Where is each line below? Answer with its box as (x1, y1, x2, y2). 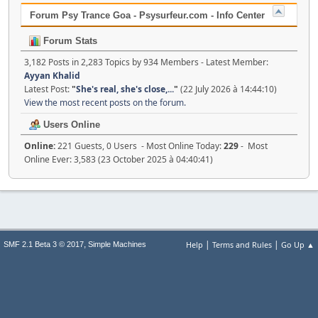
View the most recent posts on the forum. (24, 97, 186, 109)
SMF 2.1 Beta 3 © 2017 (4, 240, 84, 249)
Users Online (40, 119, 100, 130)
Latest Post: (24, 83, 72, 95)
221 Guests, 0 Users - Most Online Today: (57, 140, 224, 152)
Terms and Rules (212, 239, 272, 251)
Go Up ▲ (281, 239, 314, 251)
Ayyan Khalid (24, 70, 80, 82)
